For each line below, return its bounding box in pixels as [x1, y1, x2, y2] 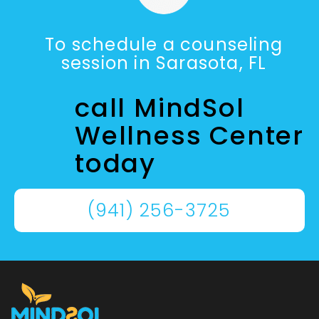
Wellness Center [75, 117, 304, 154]
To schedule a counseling [45, 32, 283, 56]
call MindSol [75, 89, 245, 126]
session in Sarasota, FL [61, 51, 267, 75]
